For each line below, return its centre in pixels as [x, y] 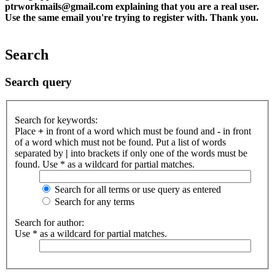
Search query [38, 82]
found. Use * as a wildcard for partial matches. [105, 164]
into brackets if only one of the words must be [158, 153]
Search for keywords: [56, 120]
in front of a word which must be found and [130, 131]
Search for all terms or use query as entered [137, 189]
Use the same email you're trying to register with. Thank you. [132, 17]
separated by [40, 153]
